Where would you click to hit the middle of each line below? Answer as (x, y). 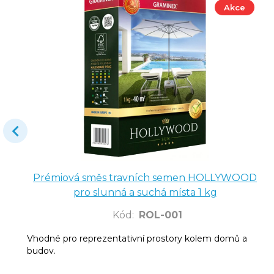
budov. (41, 250)
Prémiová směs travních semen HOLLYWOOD (145, 177)
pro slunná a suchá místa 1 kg (145, 192)
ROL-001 (161, 215)
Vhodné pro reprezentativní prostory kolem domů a (137, 238)
